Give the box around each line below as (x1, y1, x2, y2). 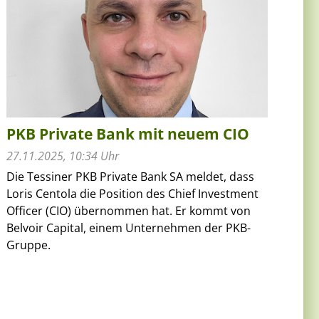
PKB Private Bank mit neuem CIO (6, 123, 250, 144)
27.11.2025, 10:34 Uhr (6, 147, 120, 164)
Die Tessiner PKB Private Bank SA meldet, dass (6, 168, 255, 184)
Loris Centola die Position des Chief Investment (6, 185, 259, 202)
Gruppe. (6, 236, 51, 253)
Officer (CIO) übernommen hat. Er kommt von (6, 202, 251, 219)
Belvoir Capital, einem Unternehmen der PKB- (6, 219, 251, 236)
